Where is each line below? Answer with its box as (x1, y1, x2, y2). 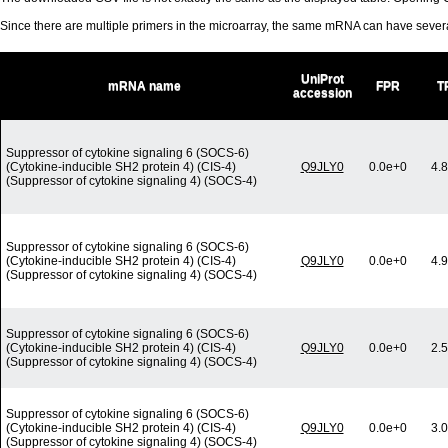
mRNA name (107, 79, 181, 94)
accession (293, 86, 352, 101)
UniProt (301, 72, 344, 87)
